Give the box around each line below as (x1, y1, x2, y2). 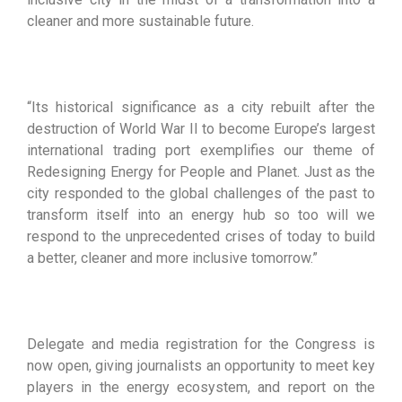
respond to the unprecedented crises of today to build (27, 228, 375, 245)
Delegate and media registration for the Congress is (27, 336, 375, 353)
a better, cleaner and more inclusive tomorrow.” (27, 249, 318, 267)
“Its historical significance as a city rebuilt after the (27, 99, 375, 116)
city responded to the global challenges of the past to (27, 185, 375, 202)
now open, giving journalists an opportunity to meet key (27, 357, 375, 374)
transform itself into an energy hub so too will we (27, 206, 375, 223)
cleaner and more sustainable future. (27, 13, 254, 30)
